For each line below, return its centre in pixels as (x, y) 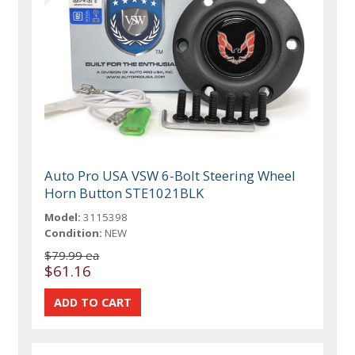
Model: (63, 217)
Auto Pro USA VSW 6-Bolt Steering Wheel (170, 175)
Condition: (74, 233)
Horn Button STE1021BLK (124, 193)
